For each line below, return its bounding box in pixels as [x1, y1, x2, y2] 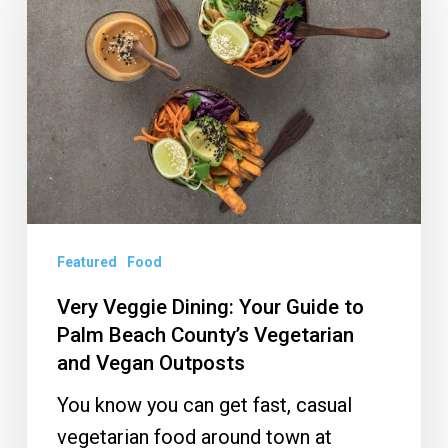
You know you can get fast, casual [56, 392, 352, 417]
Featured [56, 253, 117, 270]
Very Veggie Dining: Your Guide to [56, 294, 364, 319]
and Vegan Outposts [56, 350, 245, 375]
